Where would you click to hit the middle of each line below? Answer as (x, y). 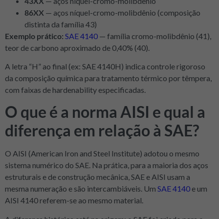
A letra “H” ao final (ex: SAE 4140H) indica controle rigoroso (105, 66)
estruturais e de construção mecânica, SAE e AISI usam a (98, 177)
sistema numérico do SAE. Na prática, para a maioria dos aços (107, 165)
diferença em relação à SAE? (102, 131)
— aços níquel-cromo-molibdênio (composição (122, 12)
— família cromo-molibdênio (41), (154, 36)
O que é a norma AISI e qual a (105, 112)
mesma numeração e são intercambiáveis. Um (81, 189)
